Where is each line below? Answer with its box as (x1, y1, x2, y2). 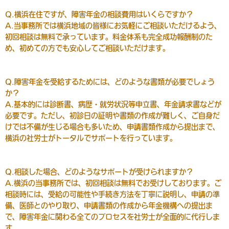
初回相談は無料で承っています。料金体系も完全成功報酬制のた (5, 33, 213, 41)
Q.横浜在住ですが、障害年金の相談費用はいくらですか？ (5, 11, 193, 18)
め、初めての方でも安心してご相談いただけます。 (5, 44, 170, 52)
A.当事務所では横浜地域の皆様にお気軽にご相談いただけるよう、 (5, 22, 221, 30)
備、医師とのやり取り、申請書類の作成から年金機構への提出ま (5, 202, 213, 210)
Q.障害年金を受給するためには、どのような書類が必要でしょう (5, 78, 215, 86)
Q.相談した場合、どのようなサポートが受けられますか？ (5, 168, 193, 176)
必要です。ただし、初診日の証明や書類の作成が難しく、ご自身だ (5, 112, 220, 120)
